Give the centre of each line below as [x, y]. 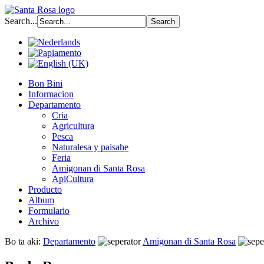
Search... [21, 21]
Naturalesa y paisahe [90, 147]
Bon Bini [45, 83]
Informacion [51, 94]
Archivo [44, 221]
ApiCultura [73, 179]
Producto [45, 189]
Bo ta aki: [24, 241]
